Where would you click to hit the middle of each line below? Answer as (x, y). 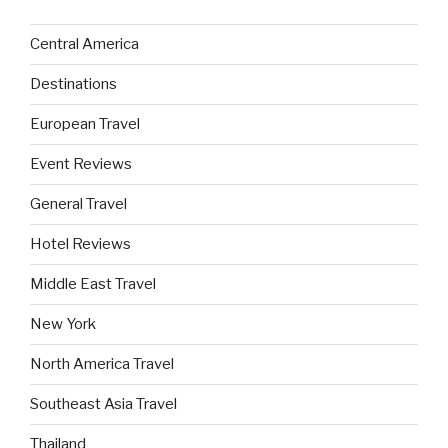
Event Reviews (81, 164)
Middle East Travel (93, 284)
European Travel (85, 124)
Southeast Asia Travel (103, 404)
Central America (84, 44)
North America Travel (102, 364)
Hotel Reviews (80, 244)
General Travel (78, 204)
